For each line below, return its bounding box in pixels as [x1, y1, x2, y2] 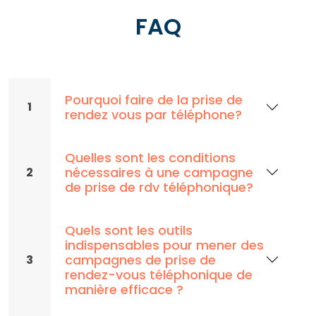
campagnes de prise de [65, 250, 216, 269]
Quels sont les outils [65, 221, 193, 239]
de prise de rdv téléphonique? [65, 178, 253, 196]
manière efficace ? [65, 280, 183, 298]
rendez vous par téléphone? [65, 105, 242, 123]
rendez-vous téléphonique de [65, 265, 253, 284]
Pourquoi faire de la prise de [65, 90, 243, 109]
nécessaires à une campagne [65, 163, 253, 181]
